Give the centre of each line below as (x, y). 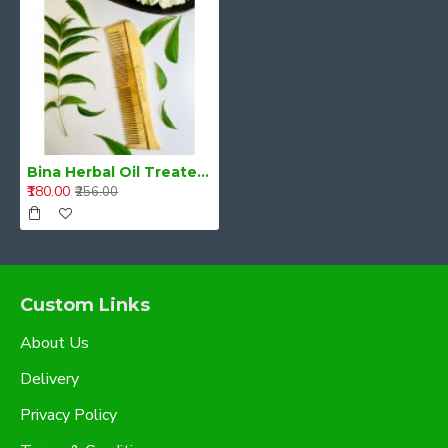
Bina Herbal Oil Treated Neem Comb (203, 172)
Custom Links (85, 305)
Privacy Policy (68, 415)
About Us (54, 343)
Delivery (49, 379)
